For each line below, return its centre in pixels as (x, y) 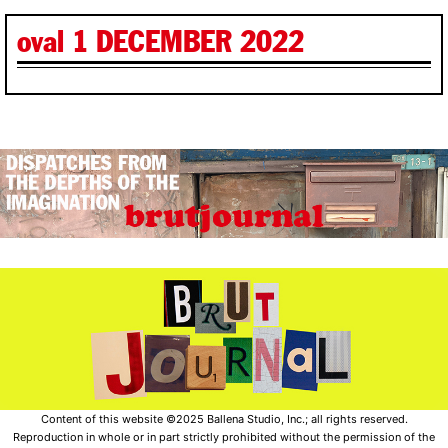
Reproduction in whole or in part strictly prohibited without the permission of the (224, 436)
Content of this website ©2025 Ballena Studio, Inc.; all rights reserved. (224, 418)
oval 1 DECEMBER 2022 (160, 41)
